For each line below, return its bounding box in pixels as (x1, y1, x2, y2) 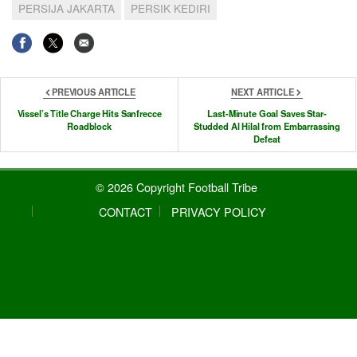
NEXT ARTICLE (231, 84, 294, 98)
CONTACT (99, 203, 152, 221)
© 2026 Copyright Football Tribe (96, 178, 257, 196)
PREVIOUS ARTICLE (52, 84, 135, 98)
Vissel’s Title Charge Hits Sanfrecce (17, 106, 162, 120)
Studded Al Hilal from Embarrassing (193, 119, 341, 132)
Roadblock (67, 119, 112, 132)
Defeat (253, 131, 280, 145)
